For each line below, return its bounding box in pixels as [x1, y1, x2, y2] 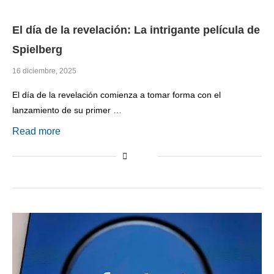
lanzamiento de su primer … [12, 105, 122, 116]
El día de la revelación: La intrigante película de [12, 24, 260, 37]
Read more [12, 126, 61, 137]
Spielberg [12, 43, 62, 56]
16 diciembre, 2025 [12, 67, 76, 76]
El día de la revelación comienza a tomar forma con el [12, 90, 221, 100]
